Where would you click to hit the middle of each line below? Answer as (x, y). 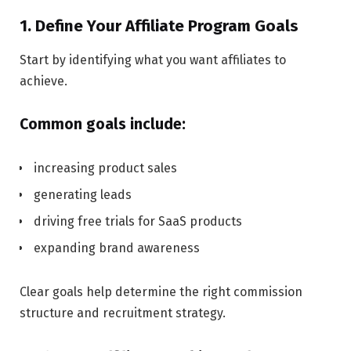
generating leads (83, 195)
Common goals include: (103, 124)
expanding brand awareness (117, 248)
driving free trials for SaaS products (138, 222)
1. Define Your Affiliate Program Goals (159, 26)
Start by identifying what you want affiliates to (153, 60)
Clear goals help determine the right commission (161, 292)
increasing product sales (105, 168)
